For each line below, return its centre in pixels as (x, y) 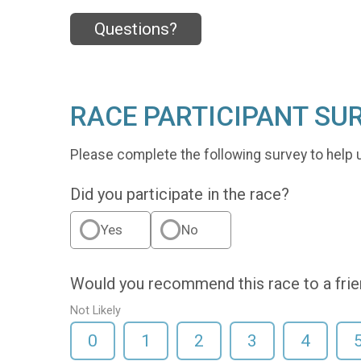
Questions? (136, 29)
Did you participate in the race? (180, 195)
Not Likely (95, 311)
